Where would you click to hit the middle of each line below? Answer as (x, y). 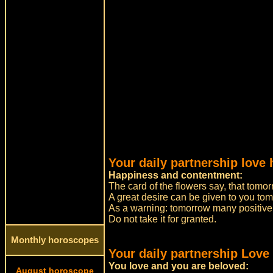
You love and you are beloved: (179, 266)
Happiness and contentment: (176, 175)
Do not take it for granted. (163, 219)
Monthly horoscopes (55, 240)
